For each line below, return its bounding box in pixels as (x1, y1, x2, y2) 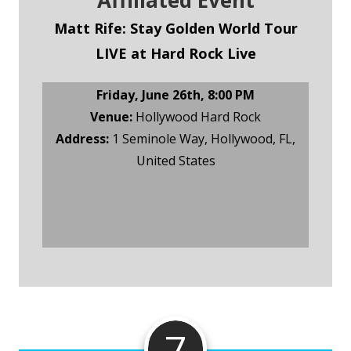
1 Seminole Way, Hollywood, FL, (109, 130, 295, 148)
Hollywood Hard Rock (132, 108, 261, 126)
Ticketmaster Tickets (96, 197, 255, 219)
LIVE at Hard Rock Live (95, 44, 256, 63)
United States (136, 152, 215, 170)
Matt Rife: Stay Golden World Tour (53, 19, 298, 38)
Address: (56, 130, 109, 148)
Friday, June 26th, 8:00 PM (96, 86, 255, 104)
